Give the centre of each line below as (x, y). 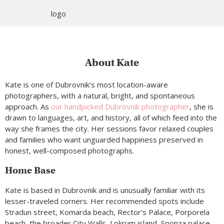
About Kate (112, 63)
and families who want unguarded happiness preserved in (104, 140)
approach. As (28, 107)
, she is (201, 107)
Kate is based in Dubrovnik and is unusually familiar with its (105, 190)
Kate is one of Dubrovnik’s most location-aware (86, 85)
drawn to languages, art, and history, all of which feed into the (111, 118)
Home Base (30, 170)
